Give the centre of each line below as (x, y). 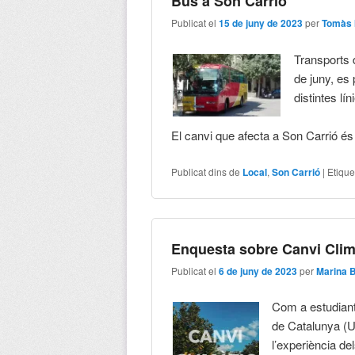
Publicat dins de (206, 171)
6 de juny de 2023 (258, 271)
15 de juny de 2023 (261, 23)
